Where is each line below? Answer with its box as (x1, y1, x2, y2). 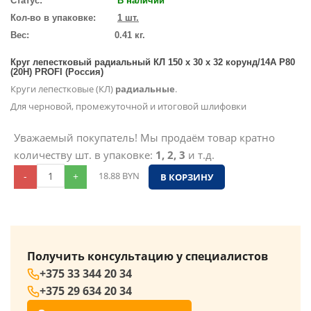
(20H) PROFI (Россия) (10, 67, 103, 77)
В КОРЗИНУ (160, 171, 213, 183)
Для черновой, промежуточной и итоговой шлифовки (10, 100, 246, 112)
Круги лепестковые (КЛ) (10, 83, 115, 95)
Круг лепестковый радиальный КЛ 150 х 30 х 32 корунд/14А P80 (10, 57, 295, 67)
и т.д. (185, 148, 215, 162)
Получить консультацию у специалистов (27, 249, 268, 264)
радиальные (115, 83, 175, 95)
